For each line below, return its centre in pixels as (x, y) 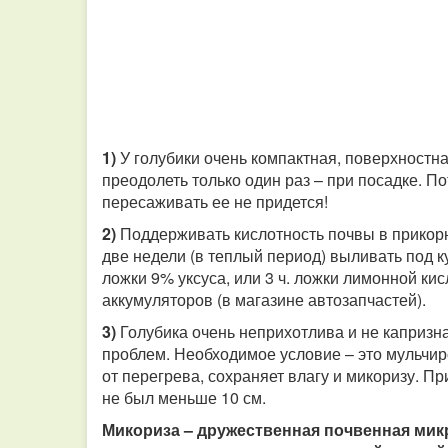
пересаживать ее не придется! (215, 201)
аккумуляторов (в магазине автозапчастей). (264, 299)
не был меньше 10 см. (184, 397)
